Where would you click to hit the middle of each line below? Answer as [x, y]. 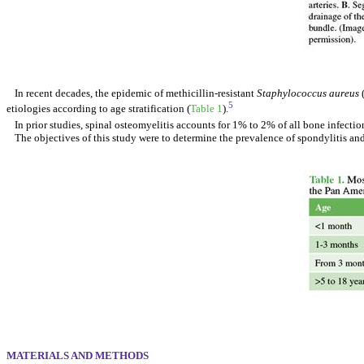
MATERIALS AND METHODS [78, 355]
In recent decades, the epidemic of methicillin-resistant [135, 93]
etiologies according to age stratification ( [98, 109]
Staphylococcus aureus [308, 93]
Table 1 [206, 109]
